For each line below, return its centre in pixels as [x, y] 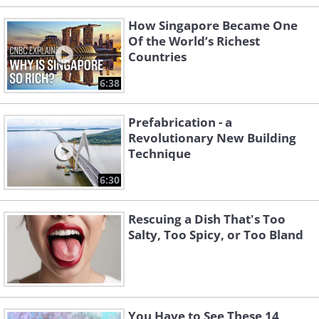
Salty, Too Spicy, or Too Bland [216, 235]
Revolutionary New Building [212, 138]
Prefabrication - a [180, 122]
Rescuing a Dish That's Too [207, 219]
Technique [159, 154]
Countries [157, 57]
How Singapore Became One [213, 26]
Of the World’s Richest [194, 41]
